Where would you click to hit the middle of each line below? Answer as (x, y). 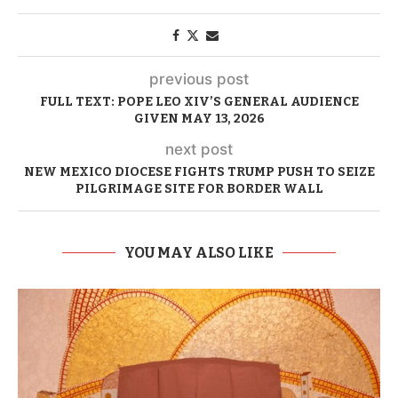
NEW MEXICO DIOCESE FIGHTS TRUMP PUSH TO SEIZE (199, 172)
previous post (199, 80)
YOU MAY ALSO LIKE (199, 253)
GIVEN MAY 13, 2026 (199, 119)
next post (199, 150)
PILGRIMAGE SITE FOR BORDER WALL (199, 189)
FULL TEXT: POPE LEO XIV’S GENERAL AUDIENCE (199, 102)
